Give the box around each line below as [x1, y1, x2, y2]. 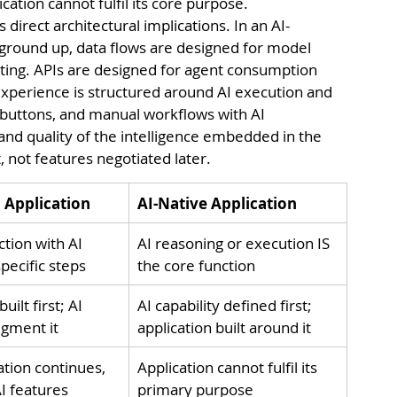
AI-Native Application [137, 192, 297, 214]
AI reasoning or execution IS [137, 232, 333, 253]
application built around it [137, 316, 311, 338]
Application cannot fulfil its [137, 356, 321, 378]
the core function [137, 254, 255, 276]
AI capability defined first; [137, 294, 315, 315]
